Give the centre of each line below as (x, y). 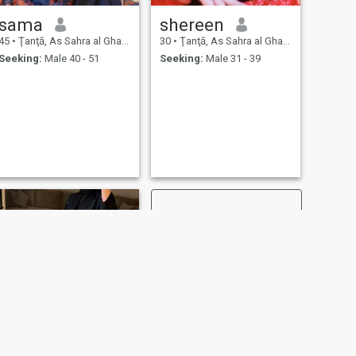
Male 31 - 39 (232, 59)
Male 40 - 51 (70, 59)
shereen (192, 24)
